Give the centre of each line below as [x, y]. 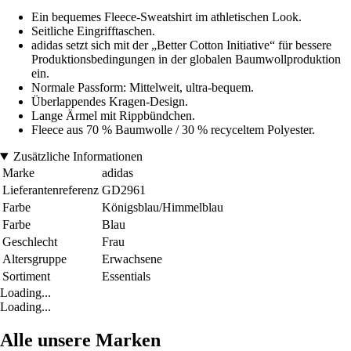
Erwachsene [132, 259]
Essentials [126, 277]
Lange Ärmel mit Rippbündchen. [113, 116]
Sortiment [26, 277]
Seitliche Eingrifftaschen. [93, 31]
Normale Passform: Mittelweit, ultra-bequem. [143, 88]
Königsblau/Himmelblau [163, 208]
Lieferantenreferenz [51, 190]
